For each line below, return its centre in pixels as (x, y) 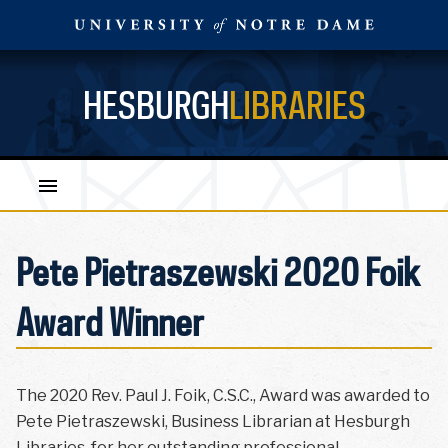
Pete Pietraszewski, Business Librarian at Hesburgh (213, 422)
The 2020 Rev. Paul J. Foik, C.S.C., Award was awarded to (223, 396)
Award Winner (110, 321)
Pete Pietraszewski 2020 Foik (218, 271)
